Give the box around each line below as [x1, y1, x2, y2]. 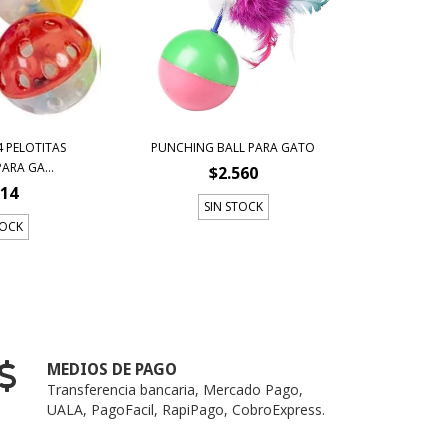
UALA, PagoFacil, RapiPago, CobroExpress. [47, 399, 326, 419]
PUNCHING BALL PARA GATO [151, 138, 316, 156]
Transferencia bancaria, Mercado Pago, [47, 379, 304, 399]
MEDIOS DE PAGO [47, 359, 178, 379]
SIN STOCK [203, 197, 263, 215]
